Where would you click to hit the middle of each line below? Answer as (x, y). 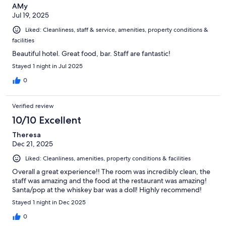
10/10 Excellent (47, 120)
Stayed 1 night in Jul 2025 (47, 66)
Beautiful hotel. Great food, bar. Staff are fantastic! (91, 54)
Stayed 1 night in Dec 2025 (49, 203)
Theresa (26, 135)
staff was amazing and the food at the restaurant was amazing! (109, 181)
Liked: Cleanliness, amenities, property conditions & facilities (108, 159)
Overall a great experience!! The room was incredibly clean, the (111, 172)
